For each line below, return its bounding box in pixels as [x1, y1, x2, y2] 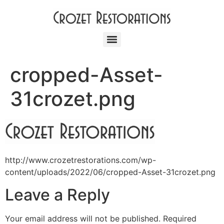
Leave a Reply [5, 184, 110, 204]
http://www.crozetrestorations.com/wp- [5, 155, 156, 165]
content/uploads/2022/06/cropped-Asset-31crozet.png [5, 167, 215, 177]
